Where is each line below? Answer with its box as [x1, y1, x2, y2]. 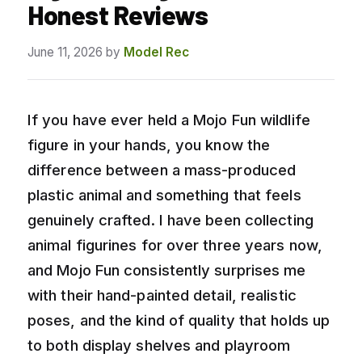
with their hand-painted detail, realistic [27, 285, 297, 304]
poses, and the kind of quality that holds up [27, 310, 330, 329]
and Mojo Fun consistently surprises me [27, 260, 306, 279]
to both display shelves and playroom [27, 335, 291, 354]
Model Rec [124, 44, 189, 60]
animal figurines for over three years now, [27, 235, 322, 254]
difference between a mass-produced [27, 160, 297, 179]
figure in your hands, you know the [27, 135, 271, 154]
